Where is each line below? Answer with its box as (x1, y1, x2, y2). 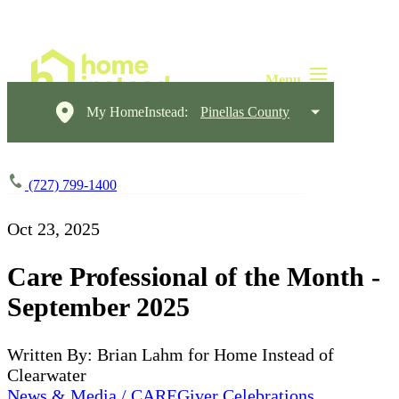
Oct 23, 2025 (7, 219, 100, 239)
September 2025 (7, 291, 190, 322)
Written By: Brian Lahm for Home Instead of (7, 344, 334, 364)
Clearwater (7, 364, 86, 385)
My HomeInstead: (86, 104, 188, 119)
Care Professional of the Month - (7, 261, 380, 291)
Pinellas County (200, 104, 289, 119)
